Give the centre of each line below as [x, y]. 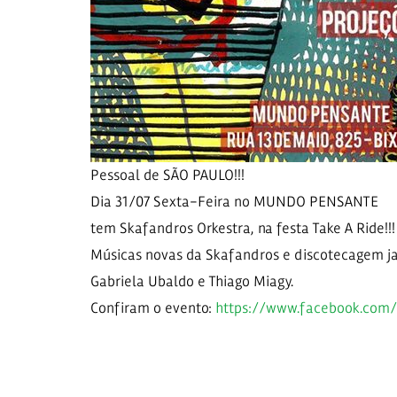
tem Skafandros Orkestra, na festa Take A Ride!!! [243, 228]
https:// [241, 308]
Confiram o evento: [153, 308]
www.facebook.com [328, 308]
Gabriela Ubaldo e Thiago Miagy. [192, 281]
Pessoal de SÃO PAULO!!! [167, 175]
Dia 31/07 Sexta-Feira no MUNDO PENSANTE [234, 202]
